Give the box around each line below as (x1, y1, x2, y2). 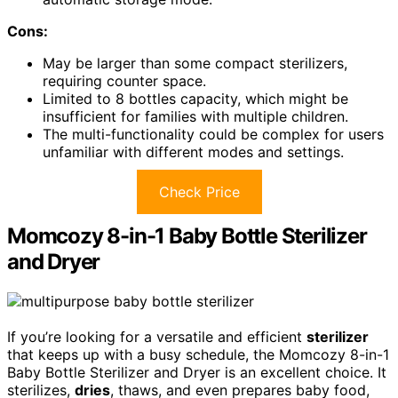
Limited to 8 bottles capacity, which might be (43, 89, 348, 107)
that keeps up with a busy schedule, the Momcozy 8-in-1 (7, 345, 389, 363)
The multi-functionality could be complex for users (43, 124, 384, 143)
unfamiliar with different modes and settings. (43, 142, 344, 161)
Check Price (158, 182, 240, 201)
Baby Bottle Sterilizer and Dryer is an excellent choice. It (7, 362, 386, 381)
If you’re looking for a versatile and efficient (7, 327, 306, 346)
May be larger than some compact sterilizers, (43, 53, 347, 72)
